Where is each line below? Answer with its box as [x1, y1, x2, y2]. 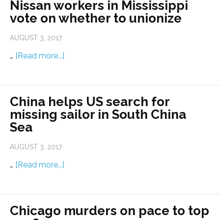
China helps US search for [10, 94, 169, 110]
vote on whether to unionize [10, 11, 182, 26]
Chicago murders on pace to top [10, 203, 209, 219]
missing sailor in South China [10, 107, 186, 122]
